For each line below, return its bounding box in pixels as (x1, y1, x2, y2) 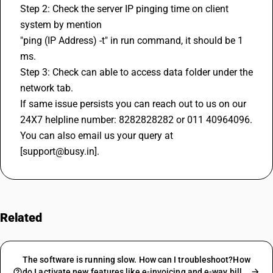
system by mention (20, 19, 102, 30)
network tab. (20, 82, 73, 94)
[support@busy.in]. (20, 146, 99, 157)
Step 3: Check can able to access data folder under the (20, 66, 253, 78)
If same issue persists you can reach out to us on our (20, 98, 246, 110)
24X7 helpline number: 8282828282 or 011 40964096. (20, 114, 252, 126)
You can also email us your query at (20, 130, 173, 141)
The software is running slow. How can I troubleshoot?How (23, 255, 250, 264)
